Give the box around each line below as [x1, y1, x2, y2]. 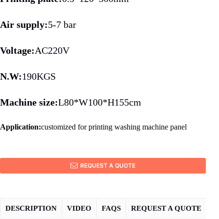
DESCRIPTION [5, 204, 57, 212]
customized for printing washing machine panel [41, 122, 187, 131]
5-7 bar [48, 19, 76, 30]
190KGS [22, 70, 56, 82]
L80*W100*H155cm [58, 96, 141, 108]
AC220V [35, 44, 69, 56]
